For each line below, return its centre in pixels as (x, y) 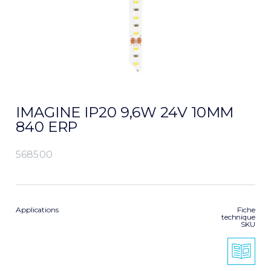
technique (238, 217)
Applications (37, 210)
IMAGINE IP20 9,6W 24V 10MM (125, 112)
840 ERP (47, 127)
